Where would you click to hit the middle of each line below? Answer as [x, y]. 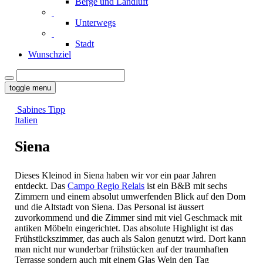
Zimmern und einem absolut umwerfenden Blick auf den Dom [130, 197]
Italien [26, 120]
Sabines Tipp [41, 109]
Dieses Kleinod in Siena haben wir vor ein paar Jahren [116, 176]
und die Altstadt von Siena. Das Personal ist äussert [109, 207]
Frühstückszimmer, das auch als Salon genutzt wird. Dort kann [131, 239]
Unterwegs [95, 23]
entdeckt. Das [41, 186]
